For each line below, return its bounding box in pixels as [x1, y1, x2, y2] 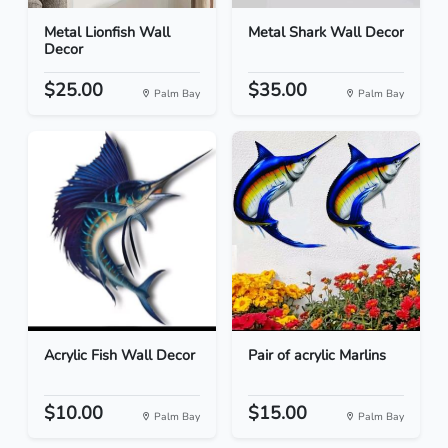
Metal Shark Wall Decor [248, 22, 404, 43]
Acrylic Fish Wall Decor [44, 345, 195, 366]
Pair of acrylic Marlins [248, 345, 386, 366]
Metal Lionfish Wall [44, 22, 170, 43]
